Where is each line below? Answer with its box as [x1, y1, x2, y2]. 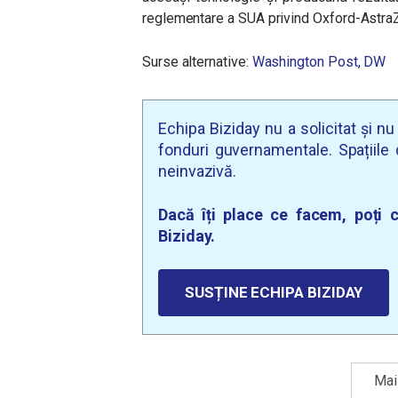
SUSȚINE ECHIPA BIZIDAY [185, 283, 363, 301]
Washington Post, [251, 53, 361, 70]
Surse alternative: [142, 53, 252, 70]
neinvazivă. [158, 162, 237, 180]
